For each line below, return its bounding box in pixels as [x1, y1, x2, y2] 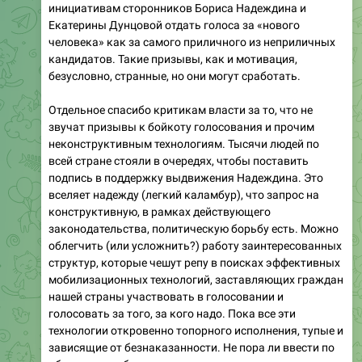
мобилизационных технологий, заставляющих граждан [48, 272, 343, 286]
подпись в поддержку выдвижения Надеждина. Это [48, 170, 323, 184]
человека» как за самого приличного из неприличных [48, 35, 335, 48]
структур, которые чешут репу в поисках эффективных [48, 255, 340, 269]
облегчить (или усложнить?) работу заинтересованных [48, 238, 342, 252]
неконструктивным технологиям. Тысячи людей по [48, 137, 319, 150]
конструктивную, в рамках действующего [48, 204, 271, 218]
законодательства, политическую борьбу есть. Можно [48, 221, 339, 235]
